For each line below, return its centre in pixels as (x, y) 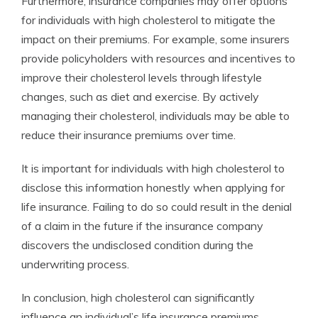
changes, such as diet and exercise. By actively (140, 97)
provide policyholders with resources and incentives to (158, 58)
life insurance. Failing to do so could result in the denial (157, 207)
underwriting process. (75, 264)
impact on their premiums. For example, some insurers (155, 39)
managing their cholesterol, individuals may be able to (155, 116)
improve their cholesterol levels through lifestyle (142, 77)
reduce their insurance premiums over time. (128, 135)
